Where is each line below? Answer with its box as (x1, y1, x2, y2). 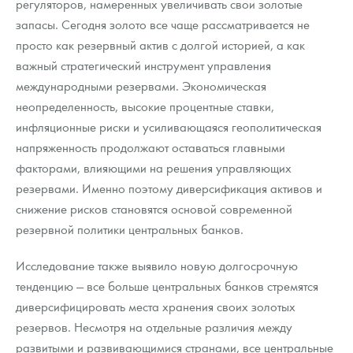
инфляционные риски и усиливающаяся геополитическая (16, 118, 321, 136)
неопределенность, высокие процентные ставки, (16, 98, 274, 115)
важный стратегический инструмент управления (16, 57, 271, 74)
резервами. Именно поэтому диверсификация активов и (16, 180, 322, 197)
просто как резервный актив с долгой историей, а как (16, 36, 305, 54)
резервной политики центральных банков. (16, 221, 243, 238)
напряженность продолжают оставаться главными (16, 139, 285, 156)
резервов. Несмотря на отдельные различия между (16, 318, 292, 336)
